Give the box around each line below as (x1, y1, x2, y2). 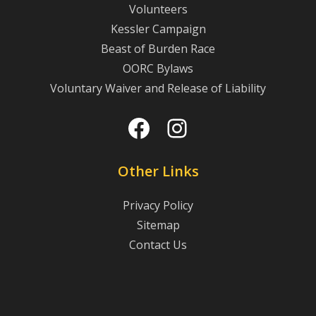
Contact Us (129, 237, 187, 253)
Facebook (126, 119, 239, 154)
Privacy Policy (123, 197, 193, 214)
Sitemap (136, 217, 180, 233)
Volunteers (128, 1, 188, 18)
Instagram (164, 119, 285, 154)
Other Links (117, 162, 199, 181)
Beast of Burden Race (101, 41, 215, 57)
